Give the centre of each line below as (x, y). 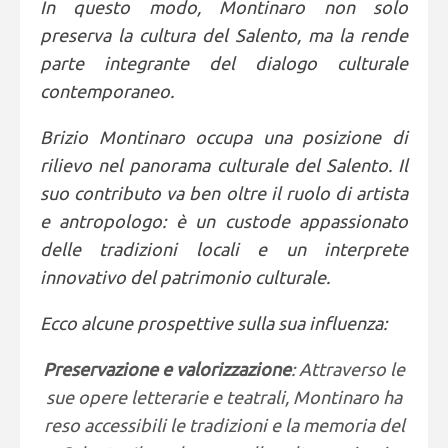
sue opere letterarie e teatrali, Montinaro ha (224, 397)
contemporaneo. (107, 91)
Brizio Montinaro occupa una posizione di (224, 137)
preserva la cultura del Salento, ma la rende (224, 35)
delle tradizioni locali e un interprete (224, 249)
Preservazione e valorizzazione (167, 369)
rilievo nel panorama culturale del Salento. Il (224, 165)
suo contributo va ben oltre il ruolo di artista (224, 193)
